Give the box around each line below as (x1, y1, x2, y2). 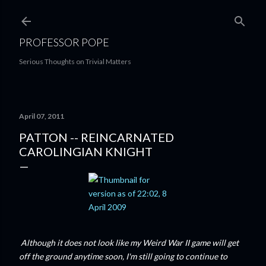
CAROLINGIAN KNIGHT (19, 144, 153, 159)
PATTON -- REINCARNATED (19, 130, 174, 144)
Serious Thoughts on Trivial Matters (19, 57, 131, 66)
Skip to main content (78, 8, 188, 22)
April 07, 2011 (19, 112, 64, 121)
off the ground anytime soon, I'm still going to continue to (19, 251, 227, 261)
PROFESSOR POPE (19, 36, 109, 49)
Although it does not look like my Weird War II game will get (21, 237, 239, 248)
